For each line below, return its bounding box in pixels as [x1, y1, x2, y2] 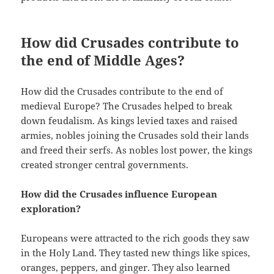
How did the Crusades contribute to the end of [21, 85, 224, 98]
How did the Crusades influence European [21, 188, 218, 201]
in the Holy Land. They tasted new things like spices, [21, 246, 251, 259]
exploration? [21, 202, 81, 215]
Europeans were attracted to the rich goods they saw [21, 232, 250, 245]
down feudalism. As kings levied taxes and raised [21, 114, 238, 127]
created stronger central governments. [21, 158, 189, 171]
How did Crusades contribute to [21, 33, 239, 52]
